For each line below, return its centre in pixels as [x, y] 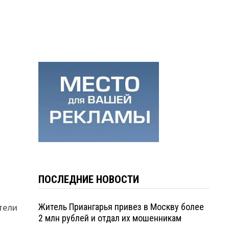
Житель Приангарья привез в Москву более [121, 207]
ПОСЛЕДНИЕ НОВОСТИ [88, 179]
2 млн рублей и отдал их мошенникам [110, 218]
